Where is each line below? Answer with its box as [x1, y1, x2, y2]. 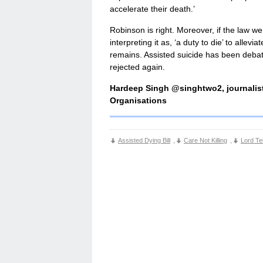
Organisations [110, 96, 167, 106]
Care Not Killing [184, 137, 227, 144]
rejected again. [110, 62, 165, 72]
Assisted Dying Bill [118, 137, 170, 144]
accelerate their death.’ [110, 4, 195, 14]
